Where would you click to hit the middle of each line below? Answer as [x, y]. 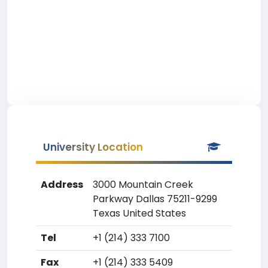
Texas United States [139, 213]
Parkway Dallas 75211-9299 [155, 199]
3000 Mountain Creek [143, 185]
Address [62, 185]
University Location [93, 147]
